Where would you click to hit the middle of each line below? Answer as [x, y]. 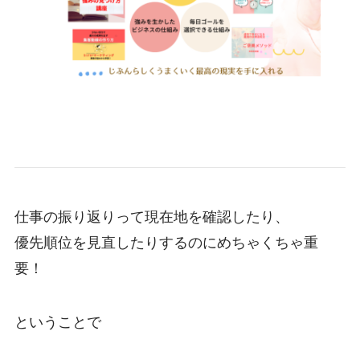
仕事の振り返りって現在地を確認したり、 [151, 217]
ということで [57, 323]
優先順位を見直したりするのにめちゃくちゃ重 [166, 242]
